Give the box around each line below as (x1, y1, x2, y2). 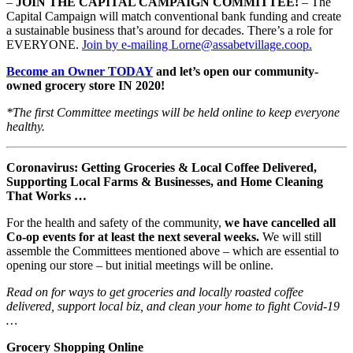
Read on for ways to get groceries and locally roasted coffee (6, 284, 303, 299)
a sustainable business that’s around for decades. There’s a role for (6, 23, 333, 37)
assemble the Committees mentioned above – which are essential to (6, 243, 339, 258)
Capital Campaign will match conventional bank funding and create (6, 9, 341, 23)
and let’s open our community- (153, 64, 318, 78)
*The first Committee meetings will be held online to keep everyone (6, 105, 340, 119)
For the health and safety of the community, (6, 215, 225, 229)
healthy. (6, 119, 45, 133)
